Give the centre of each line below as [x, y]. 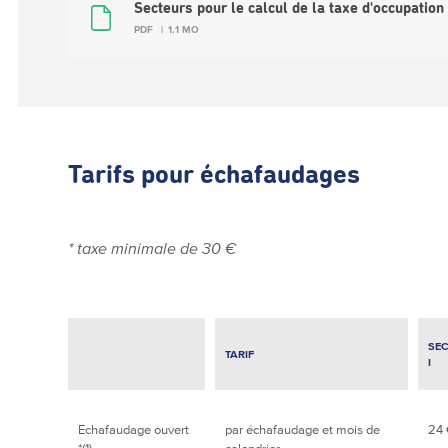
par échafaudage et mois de [303, 429]
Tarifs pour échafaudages [214, 176]
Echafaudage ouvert [134, 429]
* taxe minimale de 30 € [154, 248]
